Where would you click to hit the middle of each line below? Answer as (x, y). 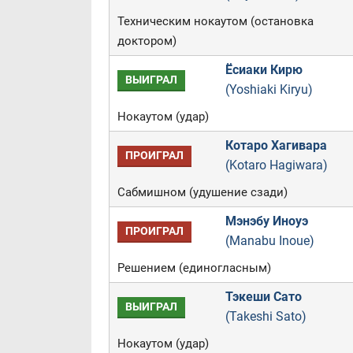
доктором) (147, 41)
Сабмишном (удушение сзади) (202, 192)
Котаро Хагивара (276, 145)
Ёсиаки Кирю (264, 70)
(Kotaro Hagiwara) (276, 165)
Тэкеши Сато (263, 297)
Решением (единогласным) (194, 268)
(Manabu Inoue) (269, 241)
